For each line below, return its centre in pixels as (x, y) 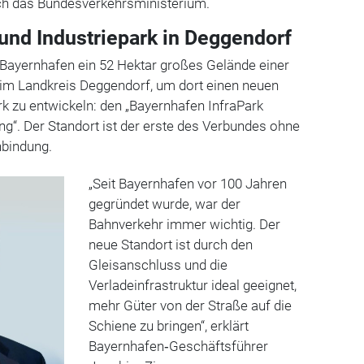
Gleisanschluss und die (158, 264)
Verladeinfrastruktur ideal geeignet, (192, 285)
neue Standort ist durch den (170, 244)
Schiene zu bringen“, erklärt (168, 325)
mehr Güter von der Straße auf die (190, 305)
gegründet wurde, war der (164, 204)
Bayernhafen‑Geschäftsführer (178, 346)
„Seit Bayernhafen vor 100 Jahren (187, 183)
